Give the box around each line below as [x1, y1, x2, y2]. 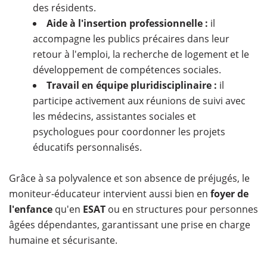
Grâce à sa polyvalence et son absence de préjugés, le [9, 171, 250, 185]
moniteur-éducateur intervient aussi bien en [9, 187, 210, 200]
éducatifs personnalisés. [33, 140, 142, 154]
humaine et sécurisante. [9, 233, 117, 247]
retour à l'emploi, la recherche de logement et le [33, 47, 249, 61]
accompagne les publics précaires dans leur [33, 32, 229, 45]
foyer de [210, 187, 249, 200]
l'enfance [9, 202, 52, 216]
